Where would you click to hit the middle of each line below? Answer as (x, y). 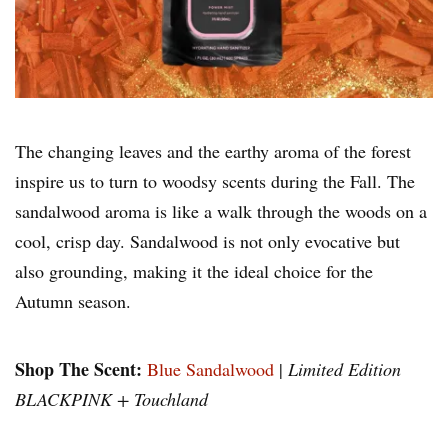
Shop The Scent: (78, 369)
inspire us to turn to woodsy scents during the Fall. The (215, 181)
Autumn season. (73, 301)
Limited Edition (344, 369)
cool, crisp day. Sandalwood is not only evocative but (207, 241)
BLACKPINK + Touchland (111, 399)
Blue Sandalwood (210, 369)
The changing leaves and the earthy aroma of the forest (213, 151)
